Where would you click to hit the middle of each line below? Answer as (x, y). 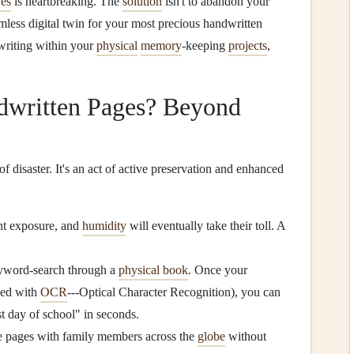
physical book (153, 270)
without (246, 336)
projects (248, 45)
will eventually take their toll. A (206, 226)
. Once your (218, 270)
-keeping (205, 45)
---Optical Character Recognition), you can (174, 292)
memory (161, 45)
